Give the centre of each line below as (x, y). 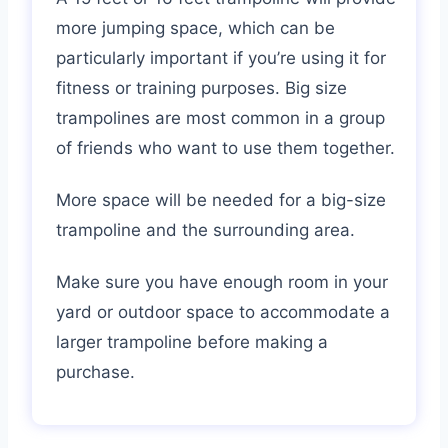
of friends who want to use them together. (225, 147)
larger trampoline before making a (192, 341)
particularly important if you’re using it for (221, 57)
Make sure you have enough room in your (222, 281)
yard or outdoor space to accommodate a (223, 311)
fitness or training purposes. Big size (201, 87)
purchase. (95, 371)
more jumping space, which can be (195, 27)
